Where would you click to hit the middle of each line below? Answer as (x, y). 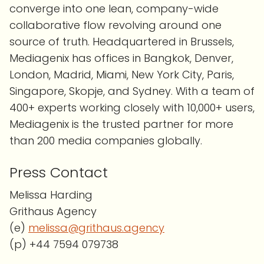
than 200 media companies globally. (106, 141)
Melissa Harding (51, 195)
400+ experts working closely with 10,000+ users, (132, 108)
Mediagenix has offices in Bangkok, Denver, (121, 58)
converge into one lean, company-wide (114, 9)
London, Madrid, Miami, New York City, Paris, (122, 75)
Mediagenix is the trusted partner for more (121, 124)
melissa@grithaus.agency (96, 228)
